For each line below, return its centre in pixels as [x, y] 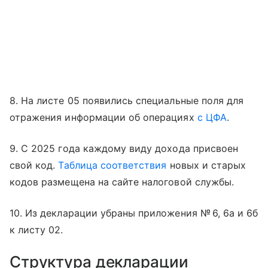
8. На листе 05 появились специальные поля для [127, 101]
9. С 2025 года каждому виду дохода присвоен [124, 149]
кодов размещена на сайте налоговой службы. [122, 182]
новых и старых [206, 165]
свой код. [34, 165]
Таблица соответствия [112, 165]
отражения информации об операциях [103, 118]
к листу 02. [36, 230]
